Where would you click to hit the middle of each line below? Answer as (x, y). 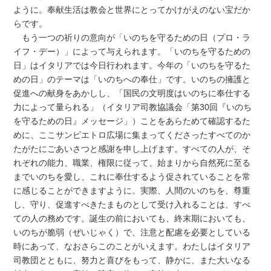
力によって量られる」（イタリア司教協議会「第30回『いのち (133, 107)
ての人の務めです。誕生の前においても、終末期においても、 (132, 218)
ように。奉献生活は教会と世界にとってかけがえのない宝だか (132, 9)
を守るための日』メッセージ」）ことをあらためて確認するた (132, 121)
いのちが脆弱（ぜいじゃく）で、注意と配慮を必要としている (132, 232)
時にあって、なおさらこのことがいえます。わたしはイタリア (132, 246)
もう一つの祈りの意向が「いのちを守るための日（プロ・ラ (132, 37)
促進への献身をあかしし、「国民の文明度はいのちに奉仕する (132, 93)
